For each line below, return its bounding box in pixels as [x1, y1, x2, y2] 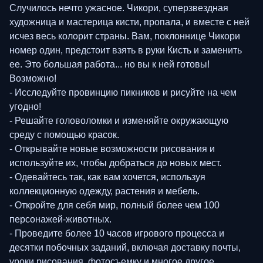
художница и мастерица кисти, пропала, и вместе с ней [9, 16, 249, 27]
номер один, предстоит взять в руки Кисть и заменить [9, 45, 242, 55]
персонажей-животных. [9, 214, 112, 224]
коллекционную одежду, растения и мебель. [9, 186, 200, 196]
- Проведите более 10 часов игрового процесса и [9, 228, 224, 238]
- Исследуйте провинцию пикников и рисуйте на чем [9, 87, 237, 97]
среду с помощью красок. [9, 129, 119, 140]
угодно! [9, 101, 41, 112]
